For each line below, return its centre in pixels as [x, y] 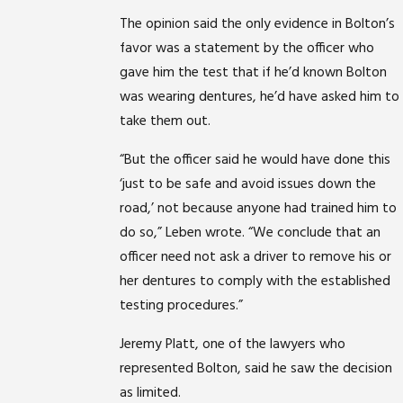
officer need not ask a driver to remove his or [256, 258]
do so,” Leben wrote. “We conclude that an [251, 234]
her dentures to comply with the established [255, 282]
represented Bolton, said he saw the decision [256, 369]
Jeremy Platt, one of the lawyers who [233, 345]
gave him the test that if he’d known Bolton [254, 74]
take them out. [166, 122]
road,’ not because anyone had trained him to [259, 210]
